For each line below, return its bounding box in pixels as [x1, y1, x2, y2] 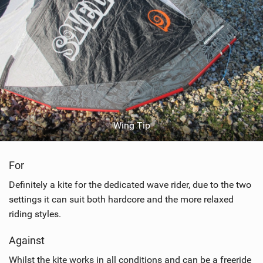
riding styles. [9, 208, 61, 220]
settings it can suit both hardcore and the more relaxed [9, 194, 234, 205]
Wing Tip [113, 120, 150, 131]
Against [9, 234, 45, 247]
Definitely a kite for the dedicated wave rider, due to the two [9, 179, 251, 191]
